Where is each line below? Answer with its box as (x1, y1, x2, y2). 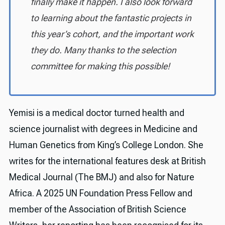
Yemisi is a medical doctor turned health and (9, 107, 184, 119)
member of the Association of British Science (9, 204, 186, 215)
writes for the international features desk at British (9, 156, 206, 167)
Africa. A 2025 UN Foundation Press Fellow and (9, 188, 192, 199)
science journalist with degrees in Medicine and (9, 124, 197, 135)
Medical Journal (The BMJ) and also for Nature (9, 172, 194, 183)
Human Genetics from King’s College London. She (9, 140, 203, 151)
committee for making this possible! (30, 61, 170, 72)
